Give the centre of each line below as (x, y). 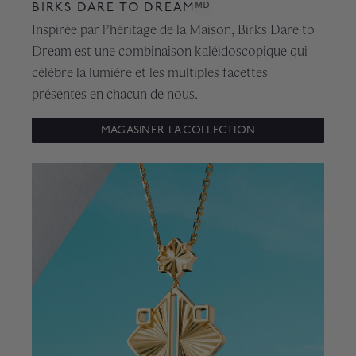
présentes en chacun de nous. (115, 94)
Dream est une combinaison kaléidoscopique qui (170, 51)
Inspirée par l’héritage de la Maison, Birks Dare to (173, 30)
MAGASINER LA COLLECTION (178, 130)
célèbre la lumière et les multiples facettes (150, 73)
